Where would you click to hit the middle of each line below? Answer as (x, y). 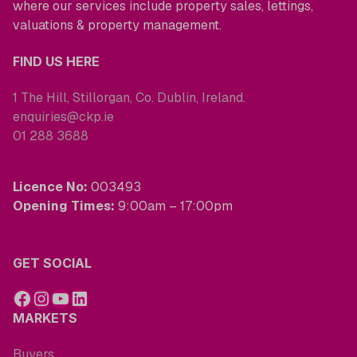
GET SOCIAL (52, 263)
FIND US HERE (56, 62)
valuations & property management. (117, 25)
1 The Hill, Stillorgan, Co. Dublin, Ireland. (129, 97)
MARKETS (45, 318)
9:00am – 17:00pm (174, 206)
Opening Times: (64, 206)
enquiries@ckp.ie (63, 116)
